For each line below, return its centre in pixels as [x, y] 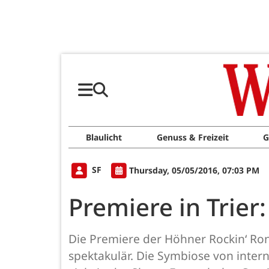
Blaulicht [104, 137]
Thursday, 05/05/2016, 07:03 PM [194, 170]
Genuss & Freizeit [192, 137]
